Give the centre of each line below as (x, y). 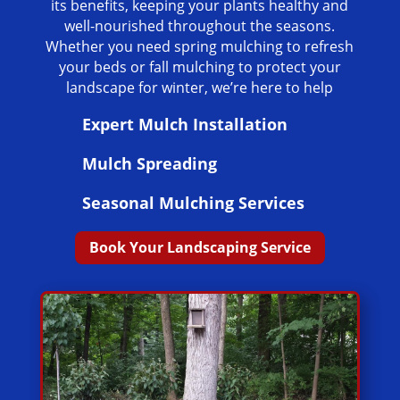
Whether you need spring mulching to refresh (200, 47)
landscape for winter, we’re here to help (200, 88)
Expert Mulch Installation (184, 125)
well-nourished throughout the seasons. (200, 26)
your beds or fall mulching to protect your (200, 67)
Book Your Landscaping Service (200, 248)
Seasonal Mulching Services (193, 203)
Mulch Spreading (149, 164)
